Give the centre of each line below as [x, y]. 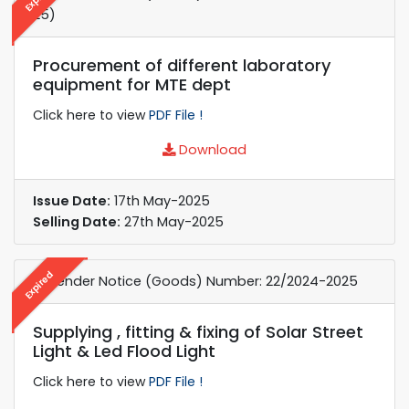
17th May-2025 [160, 200]
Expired [39, 284]
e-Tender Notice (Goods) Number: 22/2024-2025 [195, 281]
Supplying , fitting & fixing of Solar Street [198, 331]
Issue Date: [72, 200]
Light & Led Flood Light [124, 351]
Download [211, 149]
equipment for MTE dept [132, 84]
